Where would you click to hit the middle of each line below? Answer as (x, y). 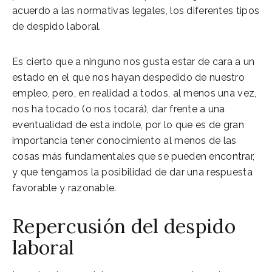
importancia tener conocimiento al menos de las (124, 140)
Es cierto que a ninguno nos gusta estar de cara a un (134, 61)
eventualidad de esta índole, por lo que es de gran (128, 124)
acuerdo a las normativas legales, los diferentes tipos (136, 10)
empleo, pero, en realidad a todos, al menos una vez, (134, 93)
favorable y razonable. (64, 188)
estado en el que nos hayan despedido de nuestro (129, 77)
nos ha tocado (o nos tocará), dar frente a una (119, 109)
